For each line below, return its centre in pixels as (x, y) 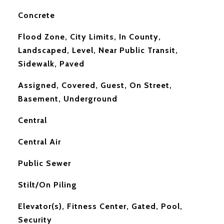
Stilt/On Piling (47, 185)
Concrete (36, 15)
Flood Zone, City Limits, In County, (89, 37)
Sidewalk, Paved (51, 64)
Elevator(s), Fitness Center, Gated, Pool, (100, 206)
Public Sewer (44, 163)
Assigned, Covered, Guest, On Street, (95, 85)
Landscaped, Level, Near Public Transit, (98, 50)
